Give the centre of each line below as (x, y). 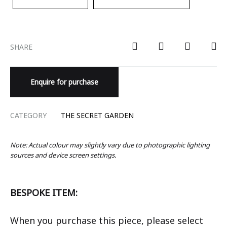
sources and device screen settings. (63, 155)
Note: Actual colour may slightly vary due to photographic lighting (110, 145)
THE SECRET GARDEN (97, 116)
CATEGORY (28, 116)
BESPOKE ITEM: (44, 192)
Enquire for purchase (64, 82)
